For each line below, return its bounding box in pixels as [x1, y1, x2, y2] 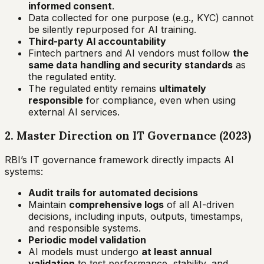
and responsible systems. [28, 222, 141, 235]
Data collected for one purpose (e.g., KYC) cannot [28, 11, 253, 24]
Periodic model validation [28, 234, 146, 246]
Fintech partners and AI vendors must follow [28, 47, 233, 59]
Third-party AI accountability [28, 35, 166, 47]
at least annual [141, 246, 212, 258]
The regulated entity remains [28, 82, 159, 94]
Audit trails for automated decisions [28, 187, 198, 199]
